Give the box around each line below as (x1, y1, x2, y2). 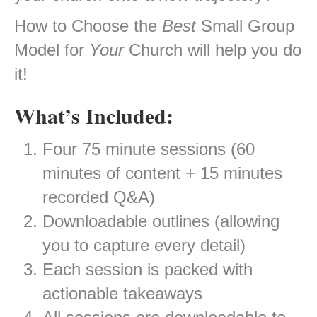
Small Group (196, 16, 294, 36)
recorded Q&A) (42, 188, 155, 207)
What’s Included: (14, 100, 173, 132)
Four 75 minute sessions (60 (42, 139, 255, 159)
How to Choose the (14, 16, 162, 36)
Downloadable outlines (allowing (42, 212, 279, 231)
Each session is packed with (42, 260, 253, 279)
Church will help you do (124, 40, 301, 60)
